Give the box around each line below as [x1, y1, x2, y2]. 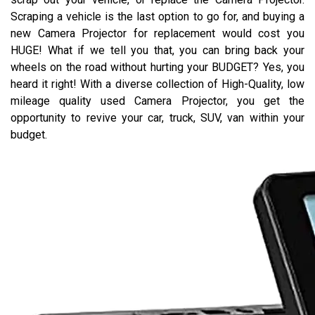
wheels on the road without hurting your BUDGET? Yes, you [11, 60, 304, 74]
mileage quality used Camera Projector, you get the [11, 94, 304, 108]
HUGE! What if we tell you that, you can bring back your [11, 44, 304, 57]
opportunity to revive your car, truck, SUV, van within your [11, 111, 304, 124]
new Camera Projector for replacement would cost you [11, 27, 304, 40]
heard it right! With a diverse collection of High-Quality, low [11, 77, 304, 91]
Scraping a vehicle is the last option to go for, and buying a [11, 10, 304, 23]
